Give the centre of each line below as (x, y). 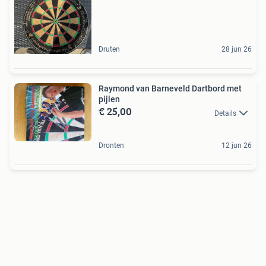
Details (225, 113)
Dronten (111, 145)
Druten (109, 50)
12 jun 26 (237, 145)
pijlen (109, 99)
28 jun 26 (237, 50)
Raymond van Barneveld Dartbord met (170, 89)
